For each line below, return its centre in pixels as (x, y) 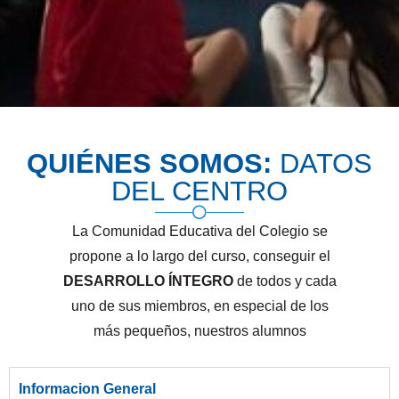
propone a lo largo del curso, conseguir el (199, 256)
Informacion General (87, 389)
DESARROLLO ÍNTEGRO (148, 281)
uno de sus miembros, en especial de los (199, 306)
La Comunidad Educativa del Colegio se (199, 232)
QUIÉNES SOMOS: (149, 164)
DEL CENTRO (199, 191)
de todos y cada (285, 281)
